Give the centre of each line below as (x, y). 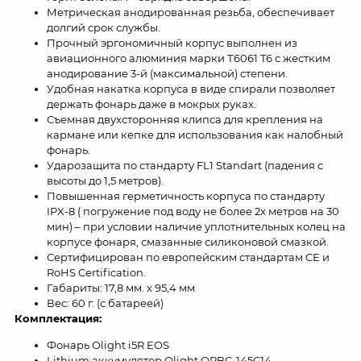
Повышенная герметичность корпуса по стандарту (186, 195)
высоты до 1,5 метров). (105, 180)
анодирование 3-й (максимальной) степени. (167, 73)
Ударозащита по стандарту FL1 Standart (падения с (185, 165)
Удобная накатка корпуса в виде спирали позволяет (191, 88)
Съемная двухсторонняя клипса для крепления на (185, 119)
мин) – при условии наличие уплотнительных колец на (196, 226)
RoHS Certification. (96, 272)
